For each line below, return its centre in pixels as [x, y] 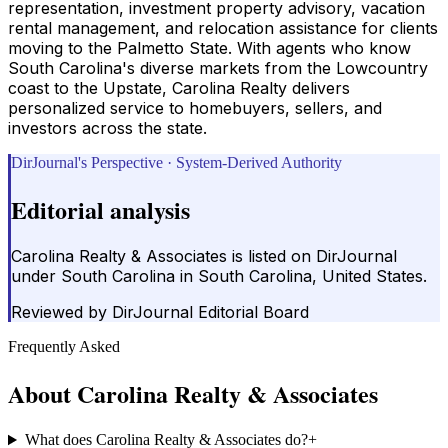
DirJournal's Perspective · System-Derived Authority [176, 162]
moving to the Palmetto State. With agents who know [209, 47]
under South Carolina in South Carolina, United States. [219, 276]
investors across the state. [107, 127]
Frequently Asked [64, 347]
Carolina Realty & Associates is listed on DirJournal [204, 256]
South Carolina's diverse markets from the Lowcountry [218, 67]
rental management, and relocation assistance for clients [223, 27]
